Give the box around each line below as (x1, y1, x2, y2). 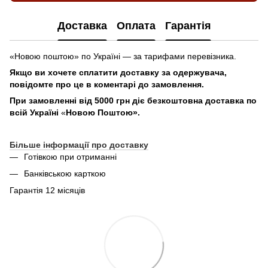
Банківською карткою (24, 168, 106, 178)
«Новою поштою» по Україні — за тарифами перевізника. (10, 51, 236, 61)
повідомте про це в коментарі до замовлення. (10, 79, 204, 89)
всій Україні (10, 107, 61, 117)
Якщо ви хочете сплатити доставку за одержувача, (10, 67, 227, 77)
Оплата (116, 20, 156, 32)
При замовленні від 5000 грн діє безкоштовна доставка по (10, 95, 257, 105)
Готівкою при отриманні (24, 151, 117, 162)
